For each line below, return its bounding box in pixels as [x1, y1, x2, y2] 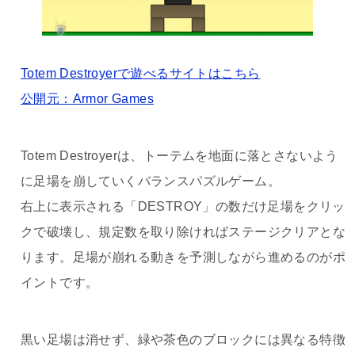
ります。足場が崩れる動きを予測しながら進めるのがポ [21, 250, 345, 265]
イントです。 [21, 276, 99, 290]
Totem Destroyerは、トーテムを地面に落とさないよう [21, 149, 338, 163]
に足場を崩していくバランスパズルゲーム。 [21, 174, 281, 189]
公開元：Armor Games [21, 92, 154, 106]
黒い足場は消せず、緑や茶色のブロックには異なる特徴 [21, 333, 345, 347]
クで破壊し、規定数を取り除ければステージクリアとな [21, 225, 345, 239]
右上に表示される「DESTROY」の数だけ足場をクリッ [21, 200, 345, 214]
